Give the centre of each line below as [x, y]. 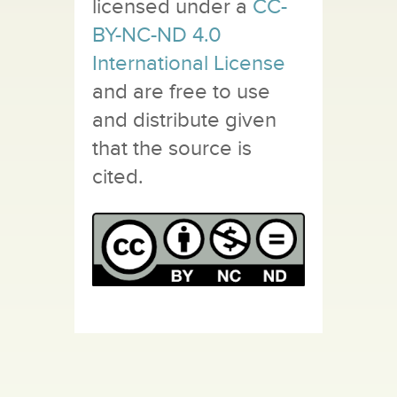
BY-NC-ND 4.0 [157, 35]
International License [189, 63]
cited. [118, 177]
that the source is [172, 148]
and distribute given [184, 120]
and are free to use [181, 92]
